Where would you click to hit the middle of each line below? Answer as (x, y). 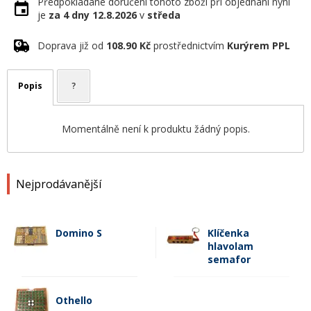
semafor (229, 259)
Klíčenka (228, 233)
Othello (74, 300)
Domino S (79, 233)
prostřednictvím (189, 45)
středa (164, 15)
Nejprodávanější (59, 184)
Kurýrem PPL (259, 45)
